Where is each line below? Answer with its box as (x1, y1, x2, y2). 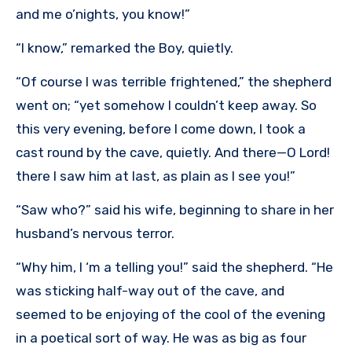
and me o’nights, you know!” (16, 6, 190, 23)
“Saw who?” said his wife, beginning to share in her (16, 202, 334, 218)
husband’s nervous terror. (16, 225, 174, 242)
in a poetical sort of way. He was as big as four (16, 330, 306, 346)
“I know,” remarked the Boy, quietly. (16, 40, 233, 57)
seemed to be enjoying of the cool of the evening (16, 306, 325, 323)
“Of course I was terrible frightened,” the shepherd (16, 74, 332, 90)
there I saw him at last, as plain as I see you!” (16, 168, 295, 185)
